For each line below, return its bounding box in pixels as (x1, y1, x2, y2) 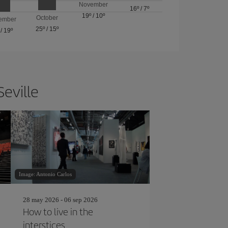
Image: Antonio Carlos (18, 171, 72, 177)
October (36, 14, 59, 21)
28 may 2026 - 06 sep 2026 (22, 196, 98, 204)
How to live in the (22, 205, 93, 218)
